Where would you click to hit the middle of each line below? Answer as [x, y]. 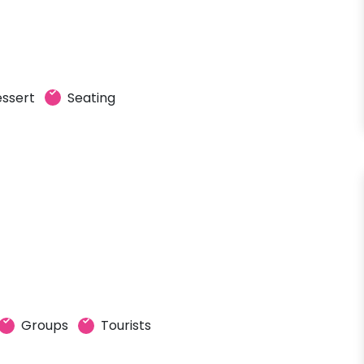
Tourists [126, 325]
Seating [91, 97]
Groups [45, 325]
